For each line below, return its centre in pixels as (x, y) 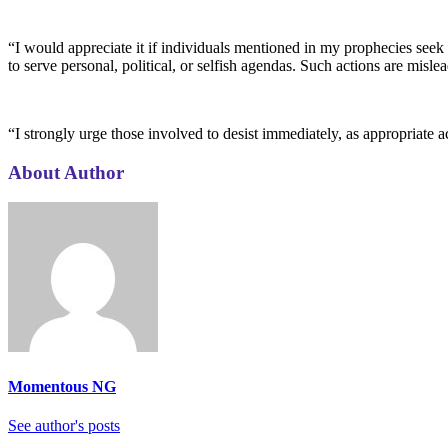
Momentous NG (62, 386)
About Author (66, 172)
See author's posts (64, 425)
